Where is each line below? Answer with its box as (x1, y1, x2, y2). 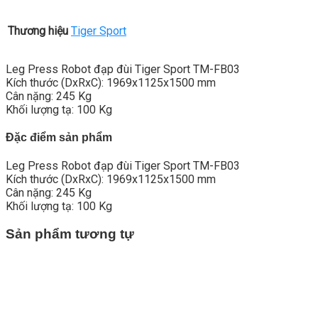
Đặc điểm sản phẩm (6, 131, 112, 144)
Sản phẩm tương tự (6, 226, 134, 241)
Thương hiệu (8, 23, 68, 38)
